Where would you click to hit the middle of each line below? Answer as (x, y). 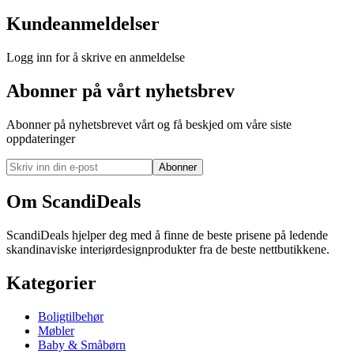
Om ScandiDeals (73, 201)
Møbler (56, 330)
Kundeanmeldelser (83, 24)
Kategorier (51, 282)
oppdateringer (41, 138)
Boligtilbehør (71, 316)
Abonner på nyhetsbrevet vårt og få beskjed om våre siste (149, 124)
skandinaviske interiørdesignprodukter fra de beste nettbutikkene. (168, 249)
